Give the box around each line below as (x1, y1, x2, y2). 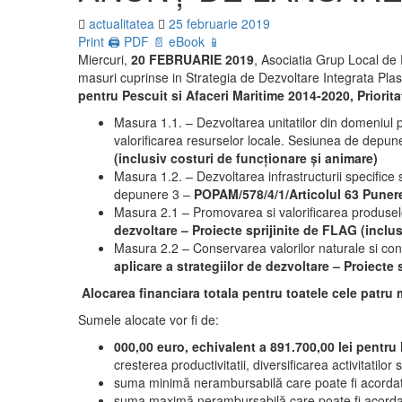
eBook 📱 (169, 31, 221, 50)
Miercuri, (78, 49, 131, 68)
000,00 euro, (114, 336, 188, 355)
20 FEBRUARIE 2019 (131, 49, 254, 68)
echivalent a (192, 336, 270, 355)
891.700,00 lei (270, 336, 353, 355)
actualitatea (89, 13, 158, 32)
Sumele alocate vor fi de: (78, 310, 219, 328)
